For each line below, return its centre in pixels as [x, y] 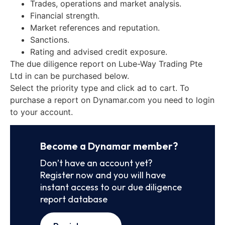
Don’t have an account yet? [96, 163]
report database [74, 199]
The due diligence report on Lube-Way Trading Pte [106, 64]
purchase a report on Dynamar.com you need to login [112, 100]
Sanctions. [50, 39]
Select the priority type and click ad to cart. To [100, 88]
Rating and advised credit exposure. [99, 51]
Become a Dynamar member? [109, 146]
